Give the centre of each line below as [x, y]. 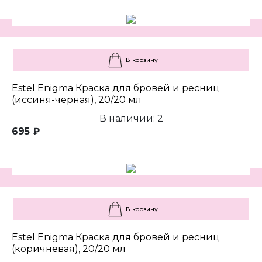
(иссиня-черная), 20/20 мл [77, 100]
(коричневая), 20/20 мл [69, 249]
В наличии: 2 [131, 119]
